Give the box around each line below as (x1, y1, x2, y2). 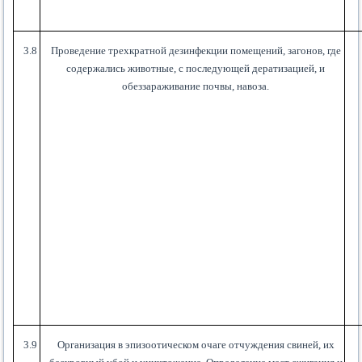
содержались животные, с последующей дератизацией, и (66, 62, 326, 75)
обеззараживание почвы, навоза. (122, 80, 270, 93)
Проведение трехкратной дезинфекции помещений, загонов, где (50, 44, 341, 57)
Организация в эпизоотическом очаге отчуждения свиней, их (57, 339, 335, 351)
